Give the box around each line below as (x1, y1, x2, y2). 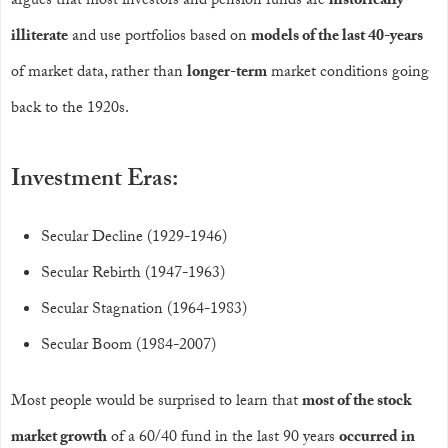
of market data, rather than (11, 60, 187, 87)
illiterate (11, 24, 68, 51)
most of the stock (302, 389, 411, 416)
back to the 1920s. (11, 96, 129, 123)
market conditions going (267, 60, 429, 87)
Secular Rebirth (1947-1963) (41, 261, 225, 288)
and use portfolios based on (68, 24, 251, 51)
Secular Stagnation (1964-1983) (41, 297, 247, 324)
